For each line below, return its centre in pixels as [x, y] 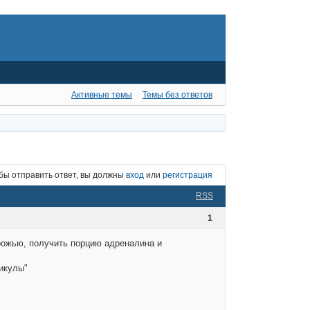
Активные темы [102, 94]
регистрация [188, 175]
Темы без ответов [177, 94]
